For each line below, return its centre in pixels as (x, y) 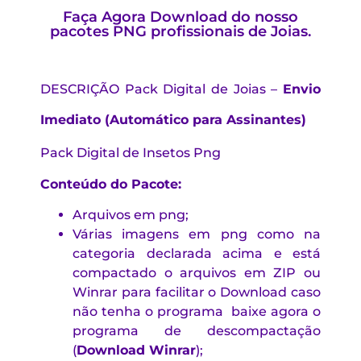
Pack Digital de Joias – (204, 89)
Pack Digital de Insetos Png (131, 153)
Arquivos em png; (131, 214)
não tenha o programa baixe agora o (197, 311)
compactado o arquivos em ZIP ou (197, 272)
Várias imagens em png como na (197, 234)
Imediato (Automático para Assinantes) (173, 120)
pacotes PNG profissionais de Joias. (180, 32)
